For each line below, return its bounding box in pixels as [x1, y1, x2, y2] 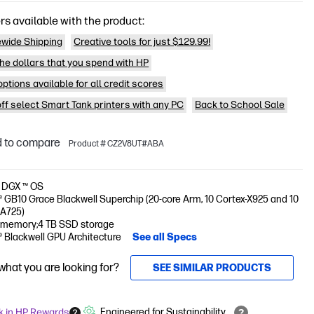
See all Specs [132, 231, 198, 243]
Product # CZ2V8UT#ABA [69, 138, 165, 149]
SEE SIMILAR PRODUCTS [153, 261, 272, 274]
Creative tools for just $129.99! [74, 36, 211, 48]
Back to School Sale [195, 99, 285, 111]
